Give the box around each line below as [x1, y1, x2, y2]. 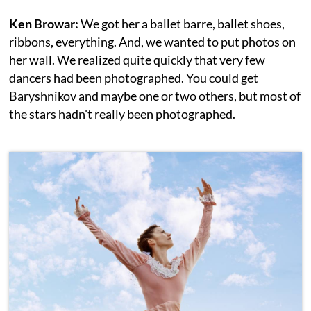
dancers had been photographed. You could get [9, 70, 259, 86]
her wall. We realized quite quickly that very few [9, 52, 266, 68]
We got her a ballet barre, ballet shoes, [81, 16, 285, 32]
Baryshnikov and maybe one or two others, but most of [9, 88, 301, 104]
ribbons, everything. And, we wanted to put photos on [9, 34, 296, 50]
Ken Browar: [9, 16, 81, 32]
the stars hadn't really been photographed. [9, 106, 236, 122]
